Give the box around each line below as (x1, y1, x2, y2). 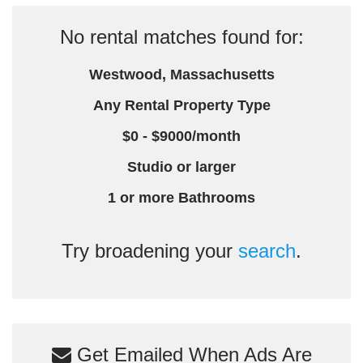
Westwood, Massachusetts (88, 66, 275, 83)
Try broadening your (62, 240, 238, 262)
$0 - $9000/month (122, 128, 241, 144)
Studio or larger (127, 159, 236, 175)
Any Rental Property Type (92, 97, 271, 113)
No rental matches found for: (59, 26, 304, 48)
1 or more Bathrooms (108, 190, 255, 206)
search (238, 240, 296, 262)
